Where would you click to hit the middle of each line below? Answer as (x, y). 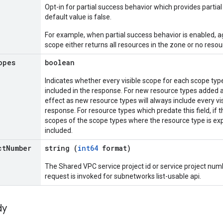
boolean (60, 62)
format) (114, 148)
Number (19, 148)
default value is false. (78, 17)
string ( (61, 148)
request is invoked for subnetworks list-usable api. (123, 176)
